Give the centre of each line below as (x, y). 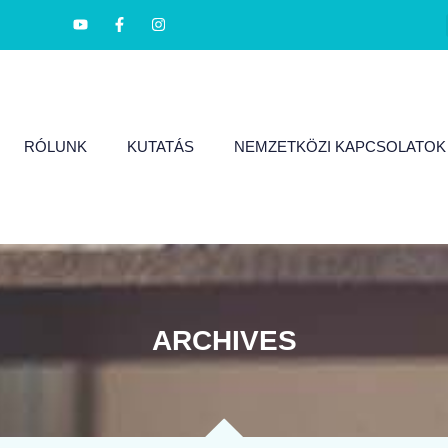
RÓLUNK (55, 146)
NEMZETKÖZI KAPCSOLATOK (339, 146)
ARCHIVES (224, 340)
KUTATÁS (160, 146)
